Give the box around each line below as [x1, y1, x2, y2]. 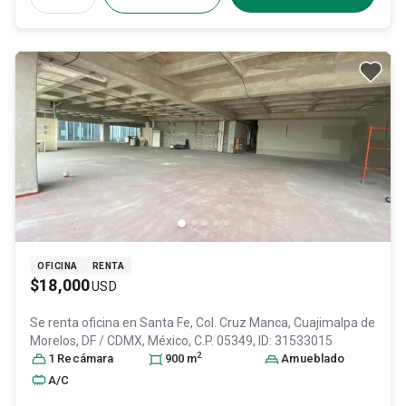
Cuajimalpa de [294, 315, 375, 330]
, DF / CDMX [76, 333, 142, 348]
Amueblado [281, 352, 345, 365]
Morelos [30, 333, 76, 348]
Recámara [57, 352, 114, 365]
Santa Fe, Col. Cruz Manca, [140, 315, 294, 330]
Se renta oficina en [30, 315, 140, 330]
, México [142, 333, 188, 348]
